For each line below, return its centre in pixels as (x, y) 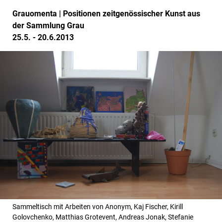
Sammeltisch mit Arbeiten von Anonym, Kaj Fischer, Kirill (98, 207)
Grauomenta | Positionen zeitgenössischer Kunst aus (106, 13)
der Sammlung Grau (48, 25)
